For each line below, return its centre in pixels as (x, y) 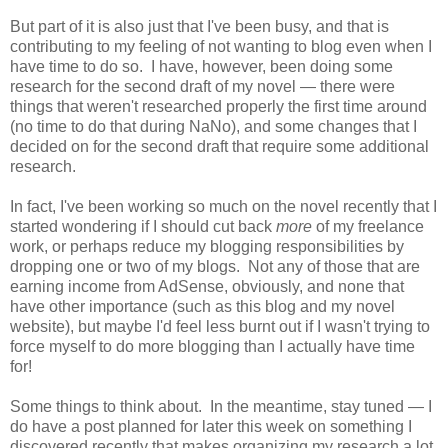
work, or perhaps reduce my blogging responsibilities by (207, 247)
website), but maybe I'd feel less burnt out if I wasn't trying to (220, 327)
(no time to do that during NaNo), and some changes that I (213, 127)
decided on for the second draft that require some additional (219, 147)
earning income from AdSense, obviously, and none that (207, 287)
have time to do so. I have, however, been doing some (201, 67)
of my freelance (368, 227)
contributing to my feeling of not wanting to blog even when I (221, 47)
